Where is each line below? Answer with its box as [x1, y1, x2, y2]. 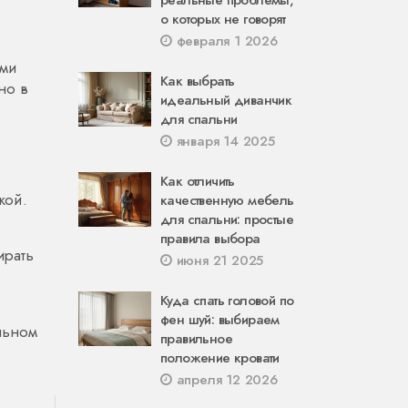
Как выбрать [160, 71, 235, 91]
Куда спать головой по [160, 291, 294, 311]
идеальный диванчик [160, 90, 292, 110]
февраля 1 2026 [171, 31, 278, 51]
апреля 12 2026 [171, 370, 278, 390]
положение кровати [160, 348, 280, 368]
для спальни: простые [160, 209, 293, 229]
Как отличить [160, 171, 235, 191]
